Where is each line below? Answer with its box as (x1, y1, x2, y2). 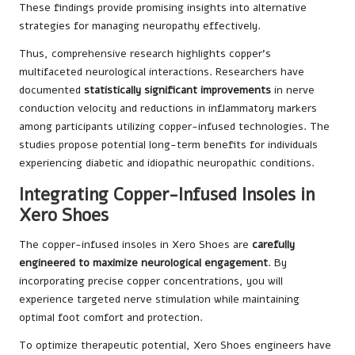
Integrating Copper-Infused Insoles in (19, 181, 315, 207)
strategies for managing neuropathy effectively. (19, 17, 261, 33)
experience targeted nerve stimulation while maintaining (19, 291, 300, 307)
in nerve (271, 82, 315, 97)
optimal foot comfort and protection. (19, 309, 203, 325)
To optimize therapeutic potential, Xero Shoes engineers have (19, 337, 331, 353)
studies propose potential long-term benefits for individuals (19, 136, 318, 152)
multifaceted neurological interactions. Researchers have (19, 63, 304, 79)
